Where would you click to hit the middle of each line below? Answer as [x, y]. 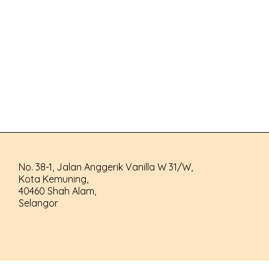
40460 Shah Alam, [57, 191]
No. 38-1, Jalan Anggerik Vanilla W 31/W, [106, 167]
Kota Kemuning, [53, 179]
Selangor [38, 203]
